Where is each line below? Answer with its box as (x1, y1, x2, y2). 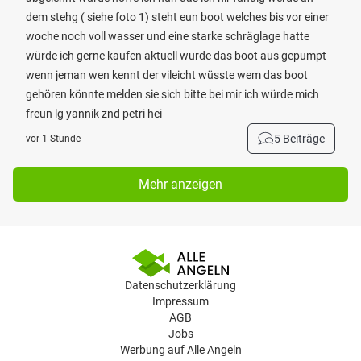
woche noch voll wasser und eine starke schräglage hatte (26, 30, 309, 43)
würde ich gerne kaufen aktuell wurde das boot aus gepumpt (26, 49, 326, 62)
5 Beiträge (274, 132, 325, 145)
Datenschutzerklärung (125, 279, 236, 292)
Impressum (152, 295, 209, 308)
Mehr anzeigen (139, 176, 222, 192)
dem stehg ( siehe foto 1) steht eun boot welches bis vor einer (26, 10, 329, 23)
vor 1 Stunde (26, 133, 81, 144)
